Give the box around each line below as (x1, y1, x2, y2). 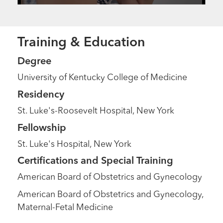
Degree (17, 56, 52, 67)
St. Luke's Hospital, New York (17, 140, 132, 149)
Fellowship (17, 123, 67, 133)
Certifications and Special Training (17, 156, 174, 167)
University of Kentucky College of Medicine (17, 73, 188, 82)
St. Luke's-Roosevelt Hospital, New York (17, 107, 175, 115)
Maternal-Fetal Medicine (17, 204, 113, 213)
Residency (17, 90, 65, 100)
